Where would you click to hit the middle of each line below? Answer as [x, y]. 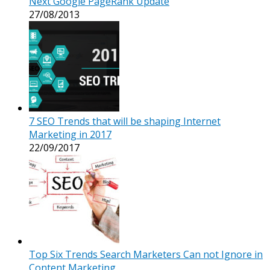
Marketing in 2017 [70, 134]
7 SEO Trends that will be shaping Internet [125, 121]
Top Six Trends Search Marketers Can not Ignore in [146, 254]
